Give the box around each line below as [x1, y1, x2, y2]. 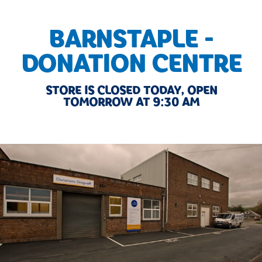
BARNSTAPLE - [48, 23, 214, 54]
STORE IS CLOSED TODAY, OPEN [45, 83, 217, 98]
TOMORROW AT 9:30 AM [63, 95, 199, 109]
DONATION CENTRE [20, 47, 242, 78]
